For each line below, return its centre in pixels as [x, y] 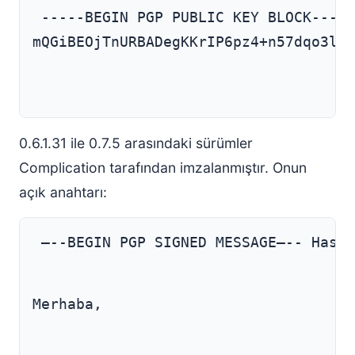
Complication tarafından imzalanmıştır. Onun [163, 168]
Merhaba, [67, 304]
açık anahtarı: [63, 192]
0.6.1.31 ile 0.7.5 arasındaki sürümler [136, 143]
